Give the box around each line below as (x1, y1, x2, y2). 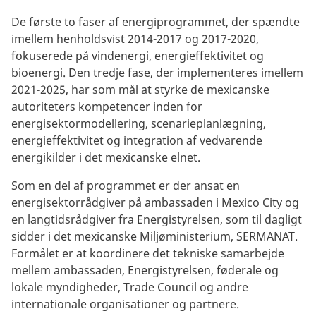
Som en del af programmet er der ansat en (11, 177, 240, 193)
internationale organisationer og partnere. (11, 296, 242, 312)
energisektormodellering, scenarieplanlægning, (11, 115, 266, 131)
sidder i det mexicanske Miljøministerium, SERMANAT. (11, 228, 298, 244)
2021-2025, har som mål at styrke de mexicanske (11, 81, 269, 97)
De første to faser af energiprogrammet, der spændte (11, 13, 300, 30)
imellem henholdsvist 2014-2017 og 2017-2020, (11, 30, 259, 47)
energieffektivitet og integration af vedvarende (11, 132, 262, 148)
